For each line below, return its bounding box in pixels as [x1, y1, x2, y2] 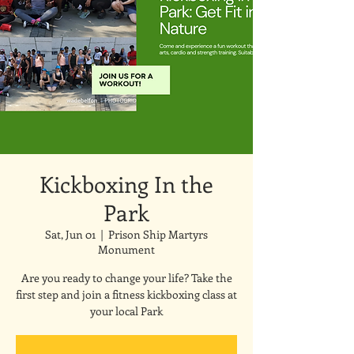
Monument [98, 242, 155, 257]
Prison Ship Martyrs [108, 227, 208, 242]
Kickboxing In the [40, 169, 213, 198]
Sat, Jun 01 [45, 227, 96, 242]
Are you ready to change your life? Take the [21, 270, 232, 285]
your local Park [90, 303, 163, 318]
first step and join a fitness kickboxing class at [16, 287, 237, 302]
